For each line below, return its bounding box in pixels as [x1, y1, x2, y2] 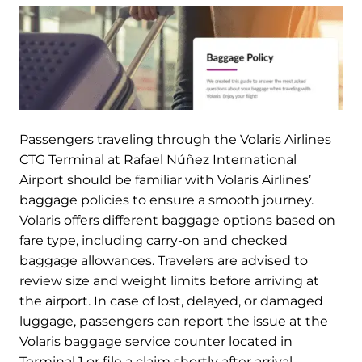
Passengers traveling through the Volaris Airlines [19, 131, 331, 147]
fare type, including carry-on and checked [19, 232, 288, 248]
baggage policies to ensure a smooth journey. [19, 192, 314, 208]
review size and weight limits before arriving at [19, 272, 319, 288]
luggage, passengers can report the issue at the [19, 313, 328, 329]
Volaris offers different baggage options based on [19, 212, 335, 228]
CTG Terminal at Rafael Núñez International [19, 151, 297, 167]
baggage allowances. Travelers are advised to [19, 252, 308, 268]
